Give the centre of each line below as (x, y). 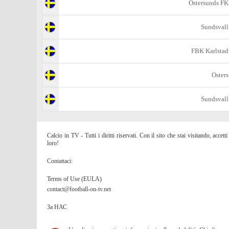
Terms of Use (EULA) (74, 179)
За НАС (57, 207)
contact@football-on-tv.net (79, 189)
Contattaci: (60, 161)
